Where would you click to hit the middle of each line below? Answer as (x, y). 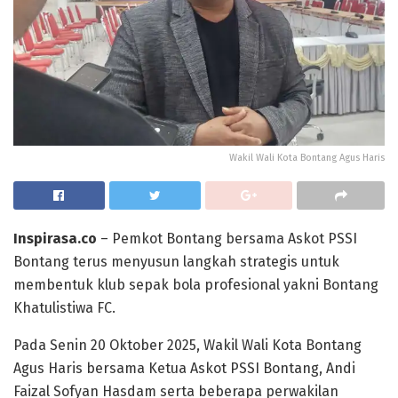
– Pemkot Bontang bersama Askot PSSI (227, 238)
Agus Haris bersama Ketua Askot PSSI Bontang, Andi (184, 368)
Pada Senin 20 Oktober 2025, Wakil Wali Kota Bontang (187, 345)
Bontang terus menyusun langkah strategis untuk (176, 261)
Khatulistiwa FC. (64, 307)
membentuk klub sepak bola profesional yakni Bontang (196, 284)
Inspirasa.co (55, 238)
